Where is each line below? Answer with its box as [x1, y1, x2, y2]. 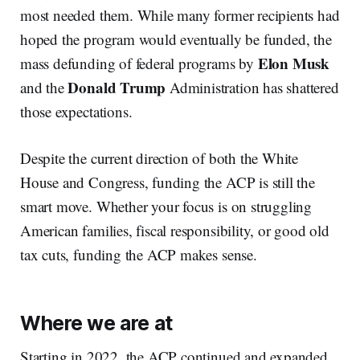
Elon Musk [257, 51, 330, 74]
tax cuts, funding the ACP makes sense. [20, 243, 257, 264]
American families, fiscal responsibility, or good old [20, 219, 329, 240]
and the [20, 76, 68, 97]
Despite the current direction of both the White [20, 147, 299, 168]
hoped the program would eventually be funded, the [20, 28, 332, 49]
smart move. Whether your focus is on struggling [20, 195, 313, 216]
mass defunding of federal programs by [20, 52, 258, 73]
